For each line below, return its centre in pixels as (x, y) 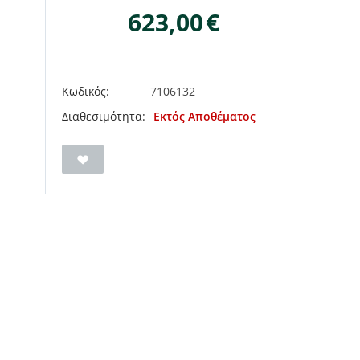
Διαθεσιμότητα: (104, 116)
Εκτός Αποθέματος (205, 116)
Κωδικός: (86, 91)
